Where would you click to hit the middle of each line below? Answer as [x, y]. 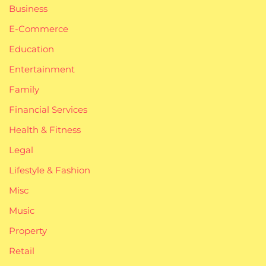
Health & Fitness [45, 129]
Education [31, 49]
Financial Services [48, 109]
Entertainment [42, 69]
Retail [22, 251]
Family [24, 89]
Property [28, 230]
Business [28, 8]
